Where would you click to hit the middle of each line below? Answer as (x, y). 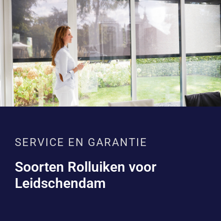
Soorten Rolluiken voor (85, 167)
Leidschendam (60, 184)
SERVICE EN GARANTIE (81, 143)
